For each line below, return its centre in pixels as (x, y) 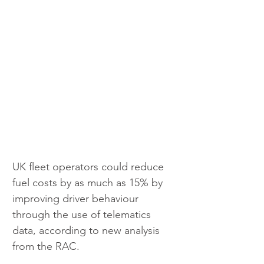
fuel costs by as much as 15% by (89, 182)
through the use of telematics (83, 214)
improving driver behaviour (77, 198)
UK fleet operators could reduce (90, 166)
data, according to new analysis (88, 230)
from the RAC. (46, 246)
